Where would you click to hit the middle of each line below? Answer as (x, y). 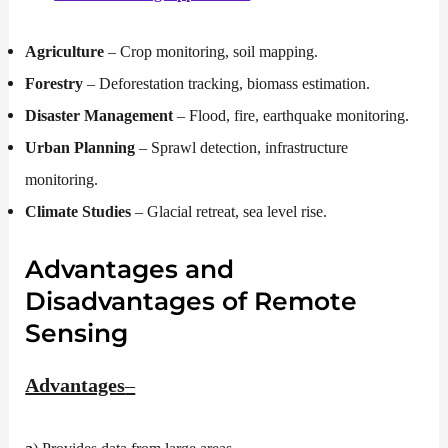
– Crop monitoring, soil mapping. (211, 51)
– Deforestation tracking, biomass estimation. (227, 83)
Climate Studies (78, 211)
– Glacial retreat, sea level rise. (229, 211)
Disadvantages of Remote (191, 300)
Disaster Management (99, 115)
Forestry (54, 83)
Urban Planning (80, 147)
